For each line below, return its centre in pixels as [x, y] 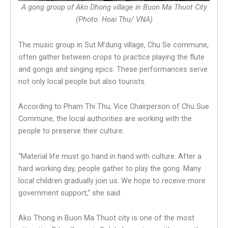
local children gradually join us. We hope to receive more [112, 180]
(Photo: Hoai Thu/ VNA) [114, 19]
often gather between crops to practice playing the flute [111, 57]
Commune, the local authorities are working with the [105, 119]
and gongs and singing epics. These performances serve [113, 69]
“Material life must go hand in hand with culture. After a [110, 156]
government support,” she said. [70, 193]
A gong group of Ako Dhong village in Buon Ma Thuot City [114, 7]
